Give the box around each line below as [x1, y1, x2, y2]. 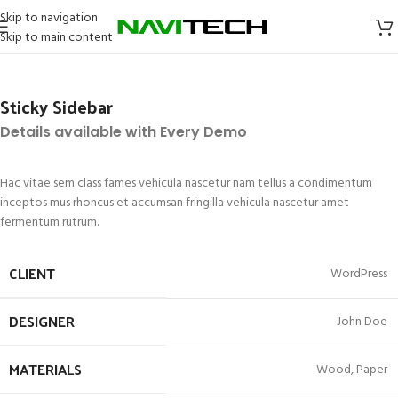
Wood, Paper [316, 360, 387, 380]
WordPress [330, 264, 387, 284]
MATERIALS [9, 356, 82, 382]
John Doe [337, 312, 387, 332]
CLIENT [9, 260, 55, 286]
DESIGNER [9, 308, 75, 334]
